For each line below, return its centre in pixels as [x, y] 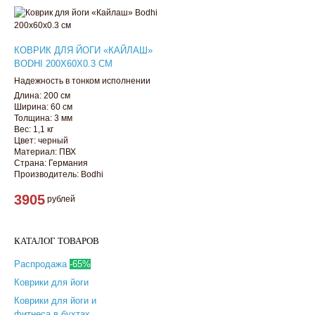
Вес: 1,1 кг [34, 129]
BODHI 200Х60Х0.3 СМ [63, 63]
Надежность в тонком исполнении [82, 81]
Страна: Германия [51, 163]
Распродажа [42, 264]
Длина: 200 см [42, 95]
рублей [60, 199]
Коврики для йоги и [55, 300]
